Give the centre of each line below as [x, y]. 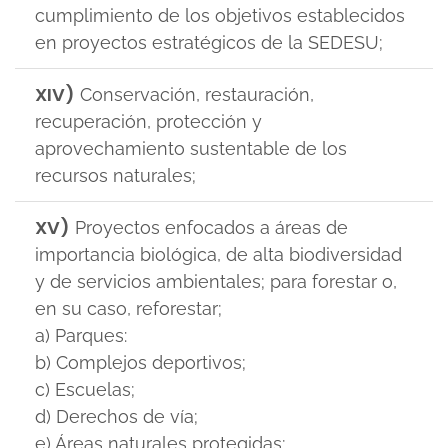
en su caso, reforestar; [128, 308]
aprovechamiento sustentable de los [191, 148]
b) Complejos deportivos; [140, 362]
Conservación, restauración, [194, 94]
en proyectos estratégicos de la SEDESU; [209, 42]
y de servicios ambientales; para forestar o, [216, 281]
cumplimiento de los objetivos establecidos [220, 15]
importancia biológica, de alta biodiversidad [218, 254]
